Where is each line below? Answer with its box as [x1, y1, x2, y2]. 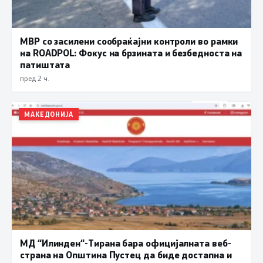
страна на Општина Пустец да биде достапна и [20, 248, 232, 261]
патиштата [20, 58, 70, 70]
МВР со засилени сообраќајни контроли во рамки [20, 34, 238, 47]
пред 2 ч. [20, 73, 49, 83]
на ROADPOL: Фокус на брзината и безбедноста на [20, 46, 242, 59]
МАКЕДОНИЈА [24, 109, 73, 119]
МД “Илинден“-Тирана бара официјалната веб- [20, 237, 231, 249]
